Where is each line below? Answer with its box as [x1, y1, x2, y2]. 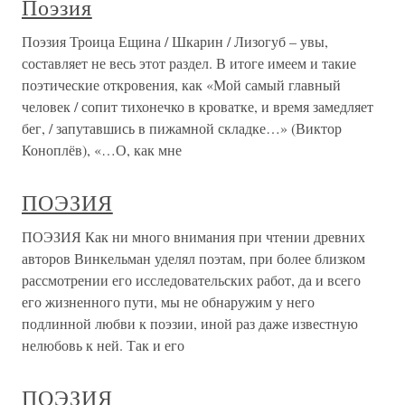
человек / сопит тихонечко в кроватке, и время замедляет [22, 97, 373, 117]
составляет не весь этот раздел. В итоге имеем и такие [22, 53, 356, 73]
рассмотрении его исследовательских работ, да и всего [22, 270, 361, 290]
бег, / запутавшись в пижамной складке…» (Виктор [22, 118, 342, 138]
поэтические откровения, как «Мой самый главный [22, 75, 341, 95]
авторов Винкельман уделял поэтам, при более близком [22, 249, 365, 268]
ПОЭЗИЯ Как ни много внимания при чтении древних [22, 227, 365, 247]
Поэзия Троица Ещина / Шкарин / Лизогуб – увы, [22, 32, 328, 52]
